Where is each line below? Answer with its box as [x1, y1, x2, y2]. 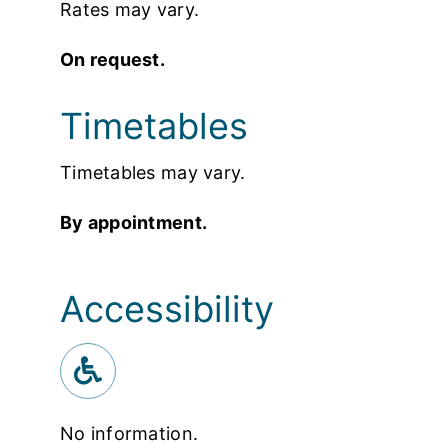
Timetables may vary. [60, 161, 246, 183]
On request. [60, 48, 165, 70]
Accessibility [60, 286, 274, 331]
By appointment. [60, 211, 208, 233]
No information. [60, 422, 199, 444]
